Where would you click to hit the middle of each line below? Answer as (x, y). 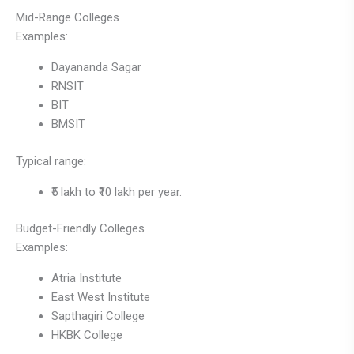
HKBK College (87, 335)
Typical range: (51, 161)
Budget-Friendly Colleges (80, 229)
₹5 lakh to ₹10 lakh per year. (117, 192)
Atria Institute (87, 279)
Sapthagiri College (98, 316)
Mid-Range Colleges (68, 18)
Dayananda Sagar (96, 68)
